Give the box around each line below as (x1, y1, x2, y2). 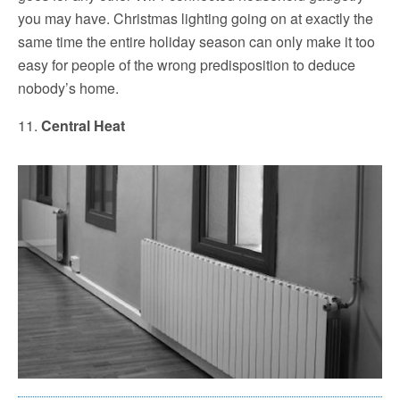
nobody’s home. (18, 78, 119, 99)
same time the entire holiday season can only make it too (18, 31, 375, 53)
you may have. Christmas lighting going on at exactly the (18, 8, 373, 29)
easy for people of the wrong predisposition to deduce (18, 54, 355, 76)
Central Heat (41, 115, 125, 137)
